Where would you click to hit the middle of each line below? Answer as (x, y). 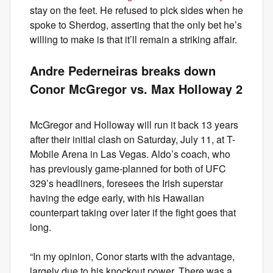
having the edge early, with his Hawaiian (117, 198)
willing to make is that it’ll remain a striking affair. (133, 39)
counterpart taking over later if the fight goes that (133, 212)
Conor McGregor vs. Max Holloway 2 (136, 89)
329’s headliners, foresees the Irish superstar (126, 183)
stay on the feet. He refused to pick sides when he (136, 10)
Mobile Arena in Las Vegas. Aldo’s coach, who (130, 154)
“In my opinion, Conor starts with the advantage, (132, 256)
